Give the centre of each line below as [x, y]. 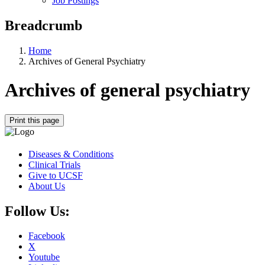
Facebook [47, 236]
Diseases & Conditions [71, 154]
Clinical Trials [54, 164]
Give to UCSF [56, 175]
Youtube [44, 257]
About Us [47, 186]
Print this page [34, 120]
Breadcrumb [43, 25]
